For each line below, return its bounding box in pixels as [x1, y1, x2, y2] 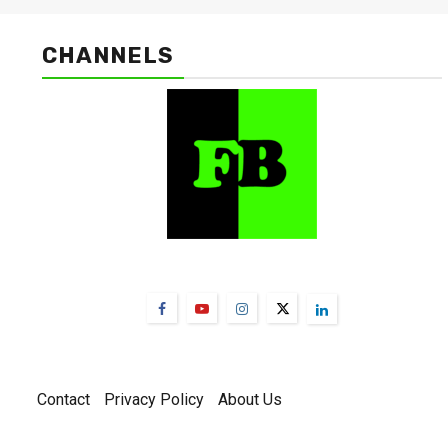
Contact [37, 390, 90, 410]
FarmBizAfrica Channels [105, 253, 379, 282]
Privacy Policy [104, 390, 204, 410]
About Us [218, 390, 282, 410]
